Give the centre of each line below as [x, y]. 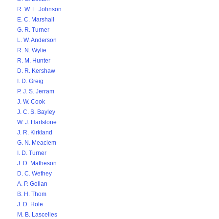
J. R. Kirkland [35, 132]
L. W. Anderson [37, 40]
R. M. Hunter [34, 61]
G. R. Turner [33, 30]
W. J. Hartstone [37, 122]
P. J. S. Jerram [36, 91]
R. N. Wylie [32, 50]
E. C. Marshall [36, 20]
